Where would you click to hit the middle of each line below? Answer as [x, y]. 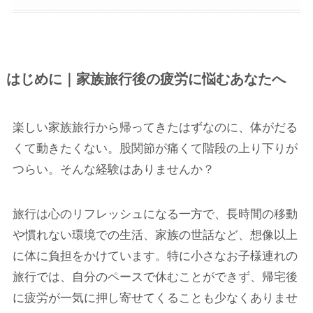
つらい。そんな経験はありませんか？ [113, 170]
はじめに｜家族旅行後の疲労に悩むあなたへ [146, 79]
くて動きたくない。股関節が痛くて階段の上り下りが [155, 149]
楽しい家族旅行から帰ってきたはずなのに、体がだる [155, 128]
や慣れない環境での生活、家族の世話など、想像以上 [155, 235]
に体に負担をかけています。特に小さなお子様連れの [155, 256]
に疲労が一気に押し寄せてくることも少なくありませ [155, 298]
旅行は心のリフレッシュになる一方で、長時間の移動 [155, 214]
